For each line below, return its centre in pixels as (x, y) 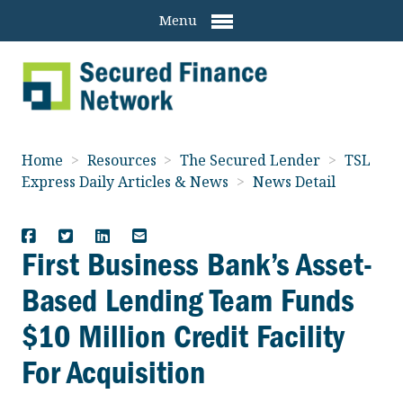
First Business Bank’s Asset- (197, 264)
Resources (123, 160)
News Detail (294, 181)
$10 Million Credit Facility (183, 336)
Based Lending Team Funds (188, 300)
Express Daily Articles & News (127, 181)
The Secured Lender (252, 160)
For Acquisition (113, 372)
